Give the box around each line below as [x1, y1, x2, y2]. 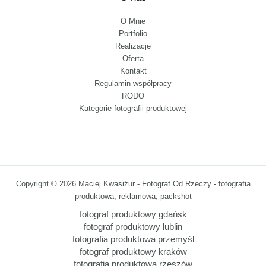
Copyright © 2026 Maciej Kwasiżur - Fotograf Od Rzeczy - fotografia [15, 179, 251, 189]
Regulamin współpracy [94, 79, 172, 88]
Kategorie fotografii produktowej [79, 104, 187, 113]
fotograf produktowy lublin [84, 222, 182, 232]
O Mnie [121, 17, 145, 26]
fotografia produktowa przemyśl [72, 235, 194, 245]
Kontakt [119, 66, 147, 76]
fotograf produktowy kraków [79, 247, 187, 257]
